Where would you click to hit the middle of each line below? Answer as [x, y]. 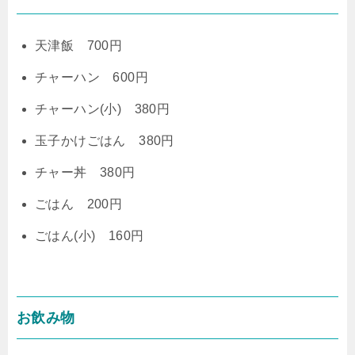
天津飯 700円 [79, 45]
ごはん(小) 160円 [90, 235]
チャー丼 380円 [85, 172]
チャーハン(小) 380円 [103, 109]
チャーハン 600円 [92, 77]
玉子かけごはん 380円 [105, 140]
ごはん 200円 [79, 204]
